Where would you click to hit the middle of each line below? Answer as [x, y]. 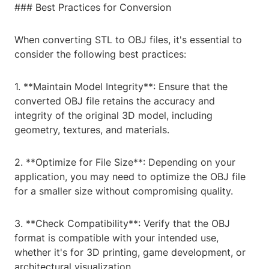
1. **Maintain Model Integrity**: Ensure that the [121, 87]
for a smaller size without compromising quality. [124, 191]
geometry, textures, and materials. [92, 130]
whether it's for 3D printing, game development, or [130, 252]
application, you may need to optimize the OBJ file [130, 177]
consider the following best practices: [100, 54]
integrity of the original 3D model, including [113, 116]
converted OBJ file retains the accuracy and [115, 101]
